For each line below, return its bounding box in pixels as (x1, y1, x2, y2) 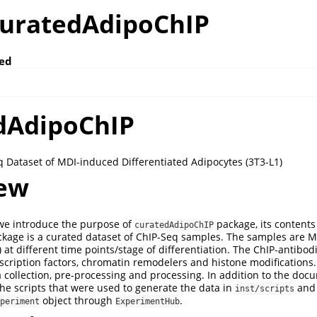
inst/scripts (235, 284, 294, 294)
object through (40, 294, 115, 308)
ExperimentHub (115, 296, 180, 307)
